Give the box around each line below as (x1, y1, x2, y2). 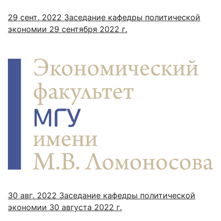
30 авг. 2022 (8, 190, 57, 201)
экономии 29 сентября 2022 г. (8, 24, 127, 35)
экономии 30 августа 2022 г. (8, 202, 122, 213)
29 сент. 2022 (8, 12, 62, 23)
